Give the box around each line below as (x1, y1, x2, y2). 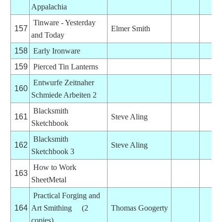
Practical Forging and (33, 191, 100, 200)
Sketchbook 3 (31, 147, 74, 156)
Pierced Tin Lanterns (33, 62, 98, 71)
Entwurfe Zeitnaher (33, 78, 94, 87)
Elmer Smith (111, 24, 150, 33)
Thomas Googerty (111, 203, 168, 212)
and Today (31, 30, 74, 39)
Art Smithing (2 (31, 203, 88, 212)
